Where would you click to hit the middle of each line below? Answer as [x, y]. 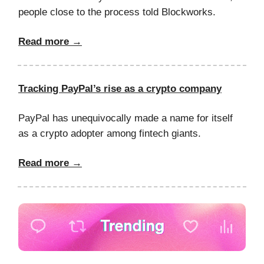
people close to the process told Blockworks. [117, 12]
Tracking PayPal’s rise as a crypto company [120, 89]
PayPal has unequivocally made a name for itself [126, 118]
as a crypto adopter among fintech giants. [110, 134]
